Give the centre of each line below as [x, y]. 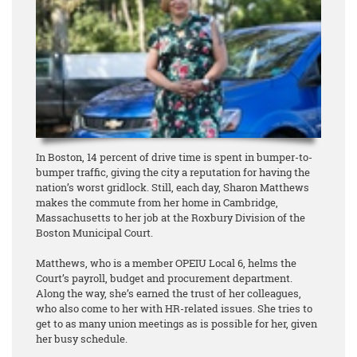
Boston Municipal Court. [94, 233]
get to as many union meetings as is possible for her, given [177, 324]
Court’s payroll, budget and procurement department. [164, 279]
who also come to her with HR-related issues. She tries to [174, 309]
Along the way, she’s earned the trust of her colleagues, [169, 294]
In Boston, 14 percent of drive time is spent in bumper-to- [174, 157]
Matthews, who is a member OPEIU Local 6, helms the [166, 263]
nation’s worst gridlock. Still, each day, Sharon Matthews [173, 188]
